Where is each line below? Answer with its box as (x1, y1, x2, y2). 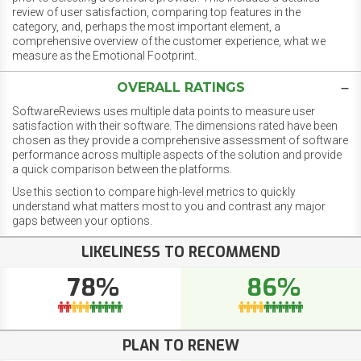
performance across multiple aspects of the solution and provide (12, 148, 342, 162)
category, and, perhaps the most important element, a (12, 20, 280, 34)
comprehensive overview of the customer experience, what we (12, 35, 326, 48)
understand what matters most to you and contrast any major (12, 200, 326, 214)
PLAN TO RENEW (122, 335, 239, 355)
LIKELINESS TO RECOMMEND (81, 243, 280, 263)
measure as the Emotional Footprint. (12, 49, 197, 63)
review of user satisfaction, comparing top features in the (12, 6, 301, 19)
